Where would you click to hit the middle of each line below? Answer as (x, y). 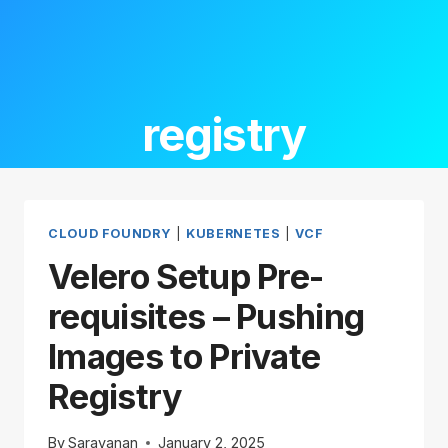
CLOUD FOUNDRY (110, 234)
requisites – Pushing (206, 316)
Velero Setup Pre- (186, 276)
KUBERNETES (233, 234)
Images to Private (184, 356)
